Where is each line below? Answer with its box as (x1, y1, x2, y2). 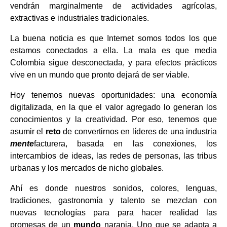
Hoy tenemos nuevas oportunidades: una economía (10, 91, 217, 99)
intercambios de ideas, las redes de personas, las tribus (10, 152, 217, 160)
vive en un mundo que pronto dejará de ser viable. (10, 70, 190, 79)
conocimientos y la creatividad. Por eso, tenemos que (10, 115, 217, 124)
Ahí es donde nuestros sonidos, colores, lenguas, (10, 184, 217, 193)
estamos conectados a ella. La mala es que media (10, 46, 217, 55)
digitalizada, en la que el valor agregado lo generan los (10, 103, 217, 111)
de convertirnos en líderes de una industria (60, 127, 217, 136)
